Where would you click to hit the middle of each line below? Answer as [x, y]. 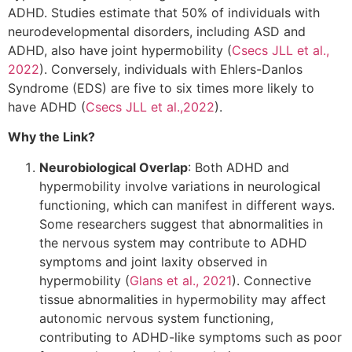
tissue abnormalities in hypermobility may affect [183, 299]
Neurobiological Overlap [114, 167]
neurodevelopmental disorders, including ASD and [157, 31]
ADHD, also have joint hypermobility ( [120, 50]
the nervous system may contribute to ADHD [173, 242]
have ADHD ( [47, 106]
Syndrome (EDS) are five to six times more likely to [161, 88]
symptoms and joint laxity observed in [153, 261]
